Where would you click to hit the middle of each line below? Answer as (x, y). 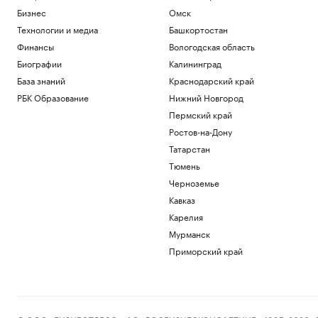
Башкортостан (198, 29)
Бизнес (32, 12)
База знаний (41, 80)
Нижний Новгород (206, 97)
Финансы (35, 46)
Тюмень (184, 165)
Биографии (39, 63)
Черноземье (194, 182)
